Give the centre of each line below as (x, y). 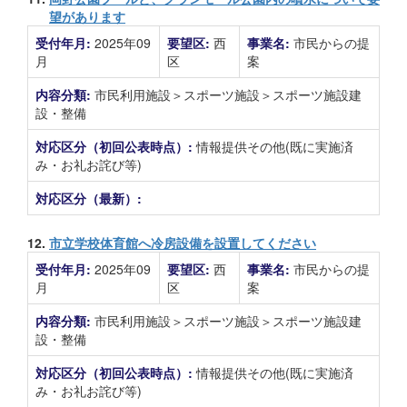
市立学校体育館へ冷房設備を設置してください (183, 243)
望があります (87, 16)
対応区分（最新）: (89, 198)
